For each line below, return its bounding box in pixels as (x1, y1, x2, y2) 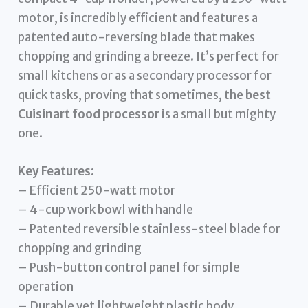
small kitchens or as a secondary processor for (18, 67, 272, 83)
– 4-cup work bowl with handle (18, 201, 194, 217)
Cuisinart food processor (18, 106, 160, 122)
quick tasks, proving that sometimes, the (18, 87, 246, 102)
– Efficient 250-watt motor (18, 182, 176, 198)
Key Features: (18, 163, 95, 179)
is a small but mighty (159, 106, 276, 122)
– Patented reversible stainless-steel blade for (18, 221, 281, 236)
